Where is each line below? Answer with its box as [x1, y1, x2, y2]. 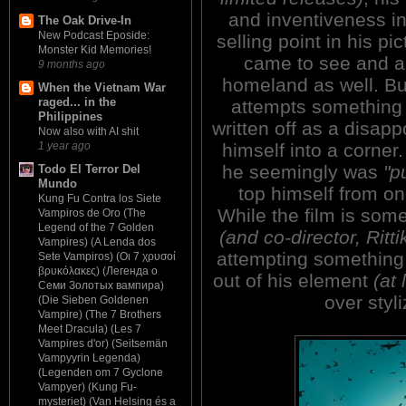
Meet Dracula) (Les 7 [38, 323, 141, 336]
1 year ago [38, 139, 91, 151]
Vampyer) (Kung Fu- [38, 381, 137, 394]
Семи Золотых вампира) [38, 279, 164, 293]
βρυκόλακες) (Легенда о [38, 265, 158, 278]
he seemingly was [221, 160, 383, 182]
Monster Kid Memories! [38, 43, 151, 56]
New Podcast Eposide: [38, 28, 150, 42]
